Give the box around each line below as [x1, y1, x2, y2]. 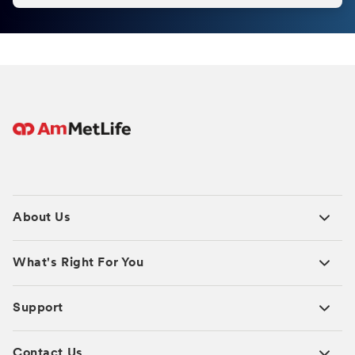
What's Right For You [13, 256, 144, 269]
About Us [13, 211, 71, 224]
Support [13, 301, 63, 315]
